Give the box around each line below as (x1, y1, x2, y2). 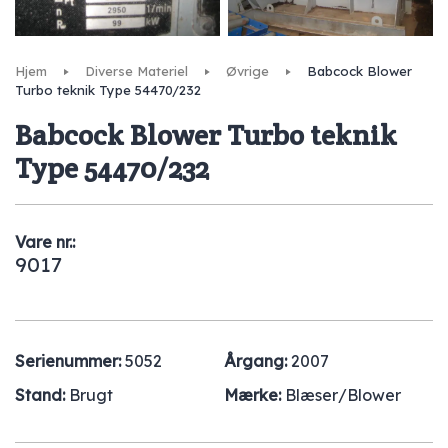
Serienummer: (15, 350, 125, 371)
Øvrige (226, 62, 269, 79)
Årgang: (224, 350, 291, 371)
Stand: (15, 384, 69, 405)
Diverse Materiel (85, 62, 188, 79)
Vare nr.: (15, 231, 75, 252)
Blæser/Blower (285, 384, 401, 405)
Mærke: (224, 384, 285, 405)
